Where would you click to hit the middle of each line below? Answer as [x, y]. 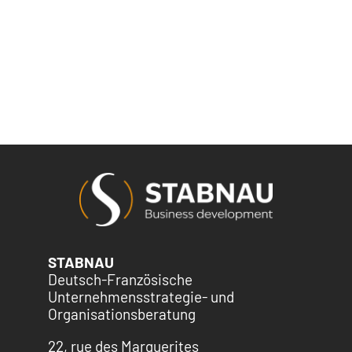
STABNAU [81, 262]
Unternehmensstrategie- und [141, 297]
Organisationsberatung [121, 314]
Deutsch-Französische [120, 280]
